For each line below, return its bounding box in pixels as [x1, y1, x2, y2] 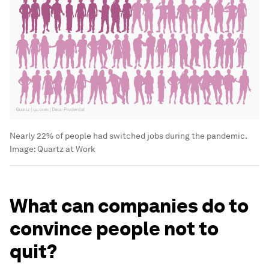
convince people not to [10, 217, 219, 241]
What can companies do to [10, 194, 249, 218]
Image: [10, 144, 37, 154]
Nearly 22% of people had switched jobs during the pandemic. [10, 131, 247, 141]
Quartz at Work [37, 144, 95, 154]
